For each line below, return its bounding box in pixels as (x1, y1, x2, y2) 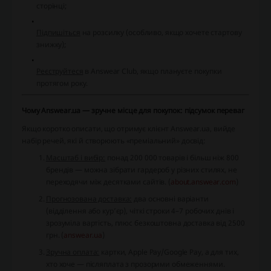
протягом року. (36, 78, 88, 89)
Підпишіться (36, 27, 80, 38)
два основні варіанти (132, 194, 209, 204)
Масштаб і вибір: (46, 152, 106, 163)
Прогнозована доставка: (46, 194, 132, 204)
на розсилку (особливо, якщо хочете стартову (80, 27, 242, 38)
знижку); (36, 39, 67, 50)
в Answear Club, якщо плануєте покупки (83, 66, 223, 77)
